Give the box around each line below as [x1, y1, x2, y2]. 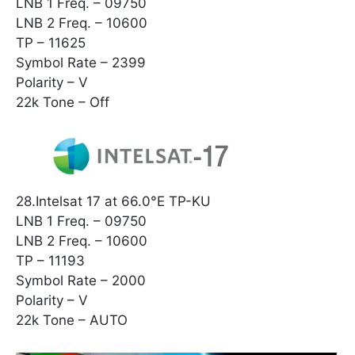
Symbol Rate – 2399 [16, 54, 146, 71]
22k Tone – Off [16, 94, 109, 110]
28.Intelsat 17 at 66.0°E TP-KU [16, 193, 211, 210]
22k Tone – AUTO [16, 312, 128, 329]
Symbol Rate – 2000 [16, 273, 146, 289]
